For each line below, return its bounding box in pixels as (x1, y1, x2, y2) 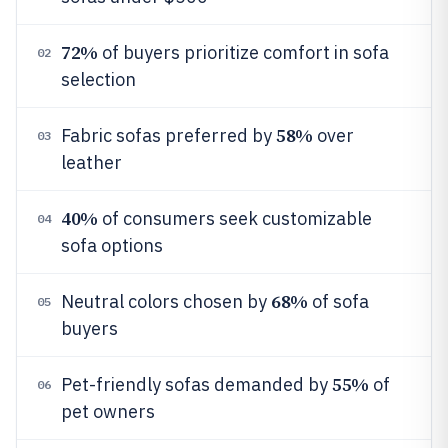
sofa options (61, 234, 163, 257)
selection (61, 68, 136, 91)
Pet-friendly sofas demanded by (61, 373, 332, 396)
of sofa (307, 290, 369, 313)
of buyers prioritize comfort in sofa (97, 41, 389, 64)
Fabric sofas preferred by (61, 124, 276, 147)
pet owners (61, 400, 155, 423)
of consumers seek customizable (97, 207, 372, 230)
